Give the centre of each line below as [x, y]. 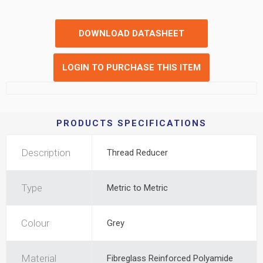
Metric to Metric [137, 188]
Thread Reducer [137, 153]
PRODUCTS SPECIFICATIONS [131, 123]
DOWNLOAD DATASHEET [131, 33]
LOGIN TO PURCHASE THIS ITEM [131, 68]
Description [46, 153]
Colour [35, 223]
